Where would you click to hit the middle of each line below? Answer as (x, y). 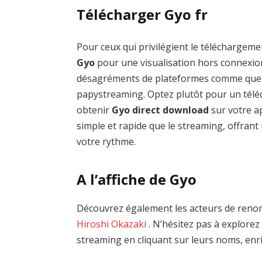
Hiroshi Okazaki (112, 224)
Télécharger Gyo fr (142, 14)
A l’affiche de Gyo (137, 179)
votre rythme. (106, 142)
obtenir (94, 110)
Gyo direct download (161, 110)
